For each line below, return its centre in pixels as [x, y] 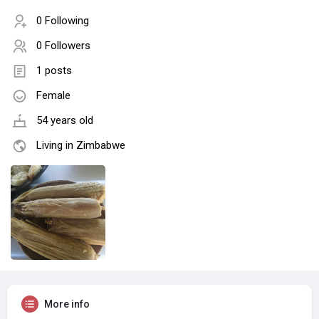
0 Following [63, 21]
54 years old [65, 121]
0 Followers [63, 46]
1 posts [54, 71]
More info [67, 304]
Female [53, 96]
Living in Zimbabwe [81, 146]
